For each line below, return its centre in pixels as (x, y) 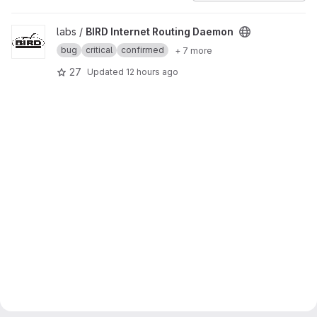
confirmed (143, 50)
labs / (71, 31)
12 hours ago (152, 71)
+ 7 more (194, 50)
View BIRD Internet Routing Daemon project (112, 31)
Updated (106, 71)
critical (99, 50)
